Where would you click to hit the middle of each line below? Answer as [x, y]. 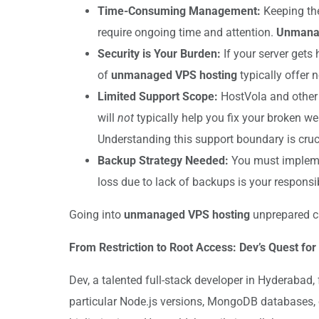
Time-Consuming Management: [179, 11]
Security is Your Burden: [159, 53]
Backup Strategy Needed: [163, 160]
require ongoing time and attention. [187, 32]
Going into [96, 214]
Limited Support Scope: [158, 96]
